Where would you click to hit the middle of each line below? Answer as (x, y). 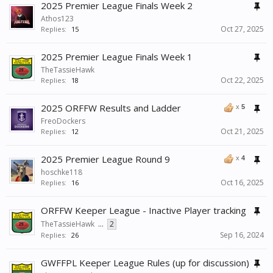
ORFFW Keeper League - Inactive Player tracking (144, 211)
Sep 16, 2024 (242, 235)
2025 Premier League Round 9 (105, 159)
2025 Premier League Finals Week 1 (117, 57)
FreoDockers (63, 121)
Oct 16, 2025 (242, 183)
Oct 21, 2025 (242, 132)
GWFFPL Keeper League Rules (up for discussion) (145, 263)
